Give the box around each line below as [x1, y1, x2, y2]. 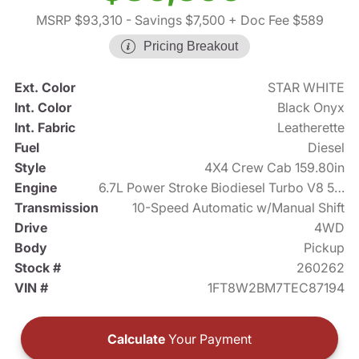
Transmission [14, 200, 99, 216]
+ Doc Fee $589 [224, 12, 324, 29]
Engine [14, 179, 57, 196]
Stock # [14, 260, 61, 276]
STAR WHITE [268, 79, 345, 96]
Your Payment [165, 331, 252, 348]
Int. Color [14, 99, 71, 116]
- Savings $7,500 [122, 12, 225, 29]
